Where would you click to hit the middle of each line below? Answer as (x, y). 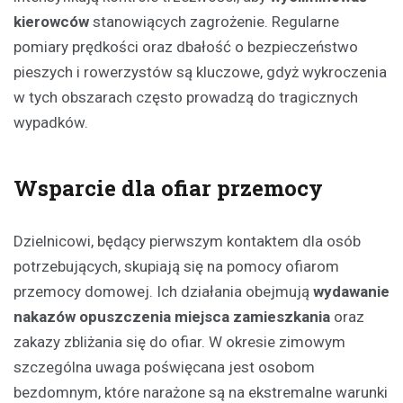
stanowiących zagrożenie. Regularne (214, 22)
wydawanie (351, 292)
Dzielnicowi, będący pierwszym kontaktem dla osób (187, 242)
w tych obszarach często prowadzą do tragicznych (186, 98)
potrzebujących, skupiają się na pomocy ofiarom (176, 267)
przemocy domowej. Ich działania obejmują (163, 292)
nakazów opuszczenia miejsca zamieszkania (172, 317)
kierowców (51, 22)
